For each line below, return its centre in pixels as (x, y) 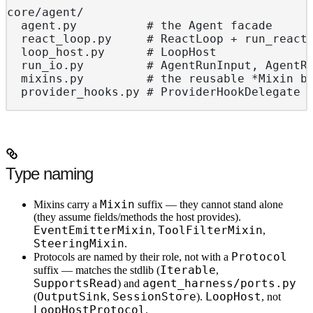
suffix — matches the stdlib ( (97, 270)
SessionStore (154, 297)
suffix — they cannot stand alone (209, 205)
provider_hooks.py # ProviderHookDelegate (154, 92)
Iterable (188, 270)
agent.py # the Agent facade (140, 26)
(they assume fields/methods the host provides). (137, 217)
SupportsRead (75, 284)
